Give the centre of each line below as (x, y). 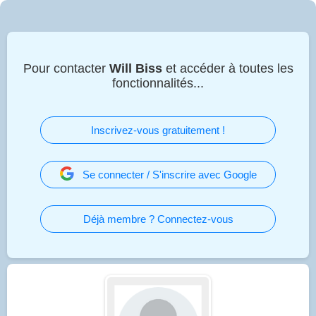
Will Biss (135, 68)
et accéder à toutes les (227, 68)
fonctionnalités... (158, 83)
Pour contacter (66, 68)
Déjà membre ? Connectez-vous (158, 219)
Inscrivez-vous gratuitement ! (158, 130)
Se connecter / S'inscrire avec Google (169, 174)
